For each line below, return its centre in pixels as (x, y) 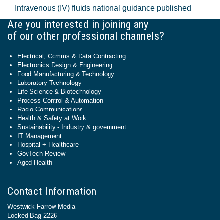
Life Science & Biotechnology (59, 92)
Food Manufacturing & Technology (66, 74)
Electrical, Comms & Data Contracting (71, 56)
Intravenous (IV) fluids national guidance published (103, 8)
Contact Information (52, 191)
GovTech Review (41, 153)
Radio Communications (50, 109)
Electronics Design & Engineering (65, 65)
